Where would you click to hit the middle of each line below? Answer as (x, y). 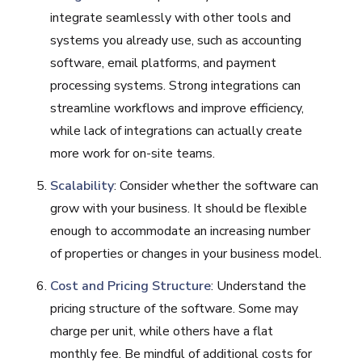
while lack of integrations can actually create (177, 130)
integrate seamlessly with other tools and (171, 17)
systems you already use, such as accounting (176, 40)
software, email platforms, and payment (164, 63)
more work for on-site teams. (133, 153)
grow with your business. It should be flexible (179, 208)
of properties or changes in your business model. (186, 253)
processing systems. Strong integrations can (176, 85)
